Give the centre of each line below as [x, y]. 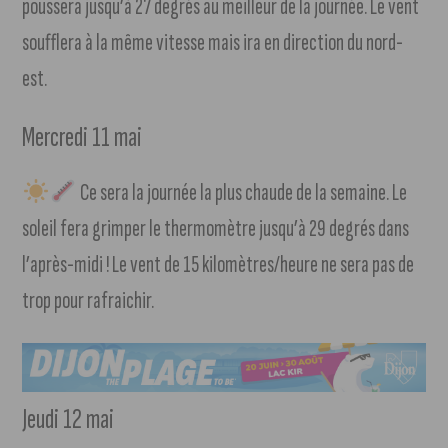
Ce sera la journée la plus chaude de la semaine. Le [242, 193]
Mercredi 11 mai [82, 138]
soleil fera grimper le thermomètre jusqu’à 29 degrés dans [216, 229]
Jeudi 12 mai [68, 420]
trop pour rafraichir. [88, 301]
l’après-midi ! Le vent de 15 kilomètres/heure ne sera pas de [218, 265]
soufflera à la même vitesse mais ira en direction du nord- [213, 43]
